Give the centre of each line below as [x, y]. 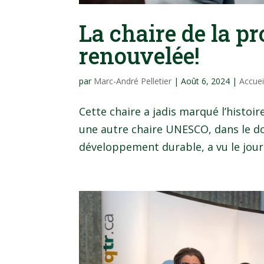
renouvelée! [140, 56]
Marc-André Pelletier [133, 81]
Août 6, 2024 [206, 81]
